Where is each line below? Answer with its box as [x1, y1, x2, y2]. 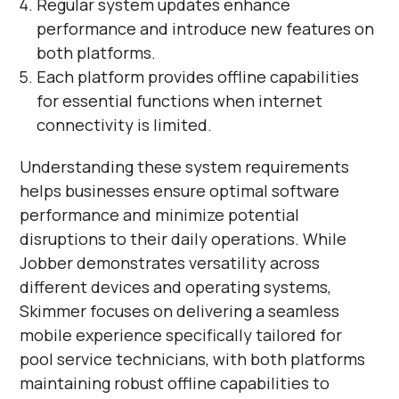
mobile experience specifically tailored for [20, 323, 343, 346]
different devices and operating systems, [20, 275, 332, 297]
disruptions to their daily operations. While [20, 227, 347, 249]
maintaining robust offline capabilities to [20, 371, 330, 394]
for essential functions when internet [36, 89, 322, 111]
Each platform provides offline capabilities [36, 65, 359, 87]
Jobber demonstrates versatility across [20, 251, 321, 273]
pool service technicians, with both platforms [20, 347, 366, 370]
